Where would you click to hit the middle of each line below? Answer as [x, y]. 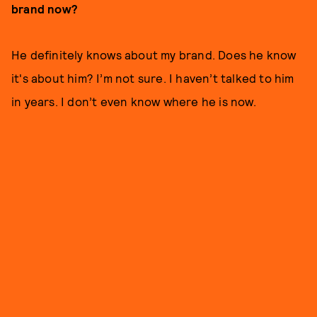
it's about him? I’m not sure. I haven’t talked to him [153, 78]
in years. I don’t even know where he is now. [134, 101]
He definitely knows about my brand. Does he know [154, 54]
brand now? [45, 8]
